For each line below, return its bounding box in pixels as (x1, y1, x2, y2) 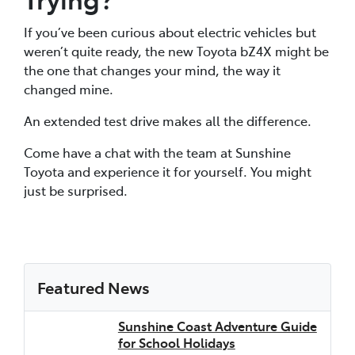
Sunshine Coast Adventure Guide (117, 316, 317, 334)
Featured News (37, 275, 150, 298)
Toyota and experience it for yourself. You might (24, 162, 311, 180)
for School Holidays (117, 333, 235, 351)
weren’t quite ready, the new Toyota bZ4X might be (24, 41, 329, 59)
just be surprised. (24, 181, 128, 199)
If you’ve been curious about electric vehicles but (24, 22, 316, 40)
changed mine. (24, 79, 113, 97)
